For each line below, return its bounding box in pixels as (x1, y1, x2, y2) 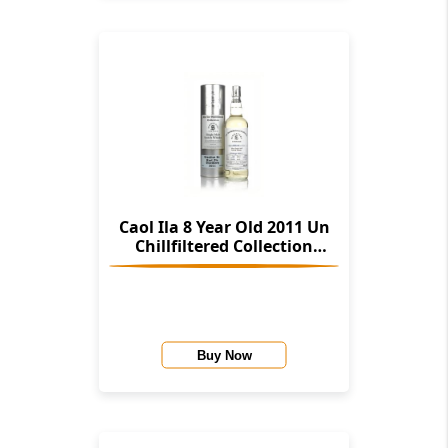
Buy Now (196, 347, 252, 363)
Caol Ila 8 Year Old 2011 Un (118, 216, 307, 239)
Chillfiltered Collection (135, 235, 313, 258)
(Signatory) (180, 254, 268, 277)
